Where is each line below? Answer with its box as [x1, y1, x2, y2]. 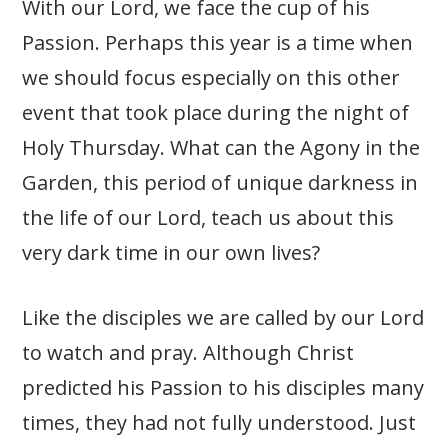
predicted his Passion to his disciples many [22, 374, 425, 402]
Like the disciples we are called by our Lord [22, 304, 425, 332]
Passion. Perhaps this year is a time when [22, 29, 414, 57]
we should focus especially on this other [22, 64, 401, 92]
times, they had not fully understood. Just [22, 409, 417, 437]
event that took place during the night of [22, 99, 410, 127]
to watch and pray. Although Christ [22, 339, 355, 367]
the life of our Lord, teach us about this [22, 204, 395, 232]
